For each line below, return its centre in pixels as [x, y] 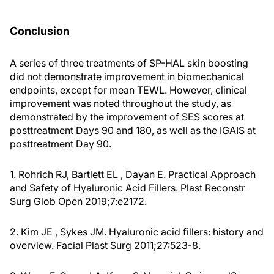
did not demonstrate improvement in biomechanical [127, 76]
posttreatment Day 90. [61, 144]
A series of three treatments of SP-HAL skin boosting [129, 63]
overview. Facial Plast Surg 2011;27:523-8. [105, 245]
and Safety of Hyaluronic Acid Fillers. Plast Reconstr [128, 188]
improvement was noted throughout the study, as [120, 103]
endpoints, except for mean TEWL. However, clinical [128, 90]
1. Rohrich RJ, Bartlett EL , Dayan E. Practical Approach [133, 174]
